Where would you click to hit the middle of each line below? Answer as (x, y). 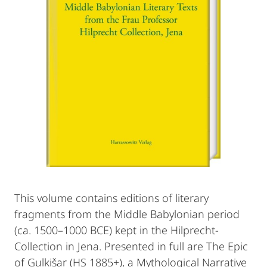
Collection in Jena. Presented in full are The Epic (131, 246)
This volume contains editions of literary (111, 198)
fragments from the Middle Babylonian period (127, 214)
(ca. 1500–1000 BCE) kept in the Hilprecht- (117, 230)
